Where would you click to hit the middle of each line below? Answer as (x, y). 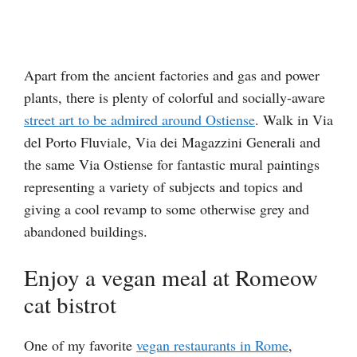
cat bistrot (70, 304)
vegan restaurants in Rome (212, 345)
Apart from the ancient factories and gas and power (172, 75)
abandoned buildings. (86, 231)
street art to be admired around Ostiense (139, 119)
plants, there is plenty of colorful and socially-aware (175, 97)
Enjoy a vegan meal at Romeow (171, 277)
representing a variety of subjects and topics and (163, 186)
